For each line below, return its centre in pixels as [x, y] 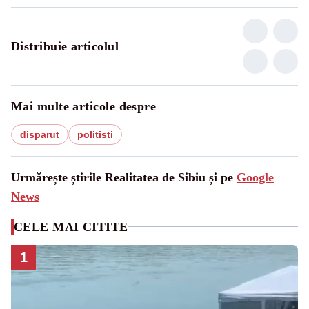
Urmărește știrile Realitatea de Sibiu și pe [124, 177]
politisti [95, 134]
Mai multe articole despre [84, 106]
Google [255, 177]
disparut [40, 134]
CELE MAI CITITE [71, 227]
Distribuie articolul [65, 46]
